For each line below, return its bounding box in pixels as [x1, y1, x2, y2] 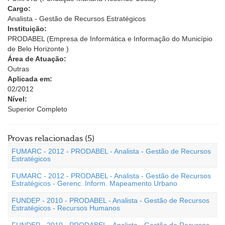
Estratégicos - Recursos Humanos [12, 204, 120, 212]
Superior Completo [8, 105, 67, 113]
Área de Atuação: [8, 55, 66, 63]
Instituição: [8, 25, 47, 33]
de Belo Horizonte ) [8, 45, 69, 53]
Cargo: [8, 5, 31, 13]
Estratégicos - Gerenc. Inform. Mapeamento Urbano [12, 179, 177, 187]
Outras [8, 65, 29, 73]
